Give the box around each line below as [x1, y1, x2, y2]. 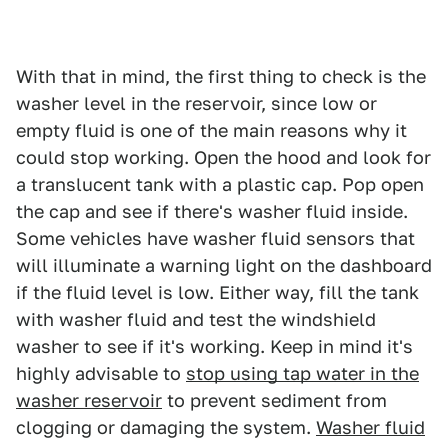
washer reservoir [16, 389, 162, 411]
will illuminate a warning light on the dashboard [16, 254, 432, 276]
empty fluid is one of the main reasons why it [16, 119, 407, 141]
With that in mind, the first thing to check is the [16, 65, 426, 87]
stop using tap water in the [186, 362, 419, 384]
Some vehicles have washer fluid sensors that [16, 227, 415, 249]
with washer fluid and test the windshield [16, 308, 376, 330]
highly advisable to [16, 362, 186, 384]
